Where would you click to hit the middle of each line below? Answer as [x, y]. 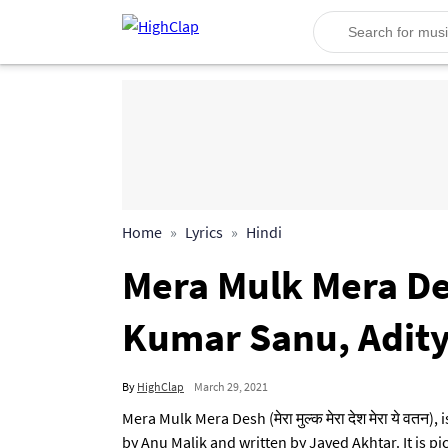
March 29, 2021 [231, 386]
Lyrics [204, 232]
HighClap [160, 386]
